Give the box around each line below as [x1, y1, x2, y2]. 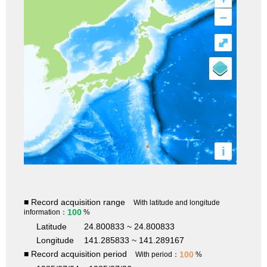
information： [24, 208, 67, 217]
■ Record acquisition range [24, 197, 125, 207]
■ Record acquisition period [24, 249, 127, 259]
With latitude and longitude [133, 198, 220, 207]
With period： [135, 250, 179, 259]
